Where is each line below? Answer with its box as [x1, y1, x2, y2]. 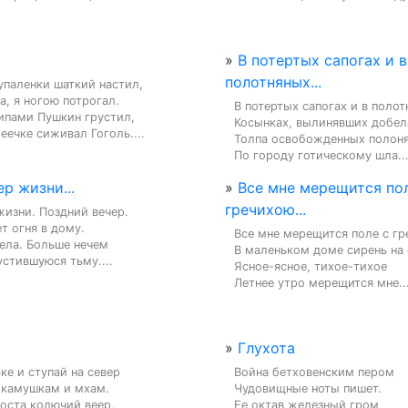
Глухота [238, 338, 295, 357]
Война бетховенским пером [234, 364, 394, 379]
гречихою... [225, 199, 306, 219]
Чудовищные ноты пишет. [234, 381, 382, 395]
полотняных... [225, 72, 321, 91]
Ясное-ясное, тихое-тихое [234, 259, 387, 273]
